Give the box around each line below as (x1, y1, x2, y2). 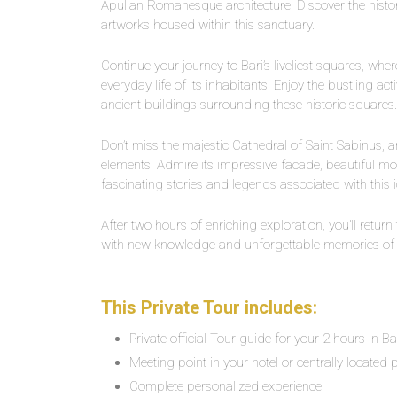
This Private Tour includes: (101, 297, 317, 318)
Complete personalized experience (129, 378, 322, 394)
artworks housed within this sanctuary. (101, 17, 315, 33)
